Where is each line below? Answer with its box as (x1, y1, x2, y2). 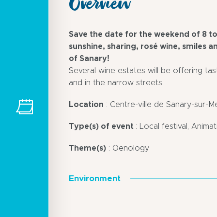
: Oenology (106, 144, 149, 153)
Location (69, 101, 104, 109)
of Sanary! (69, 55, 109, 63)
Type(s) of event (69, 123, 136, 131)
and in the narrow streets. (69, 79, 164, 87)
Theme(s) (69, 144, 106, 153)
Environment (69, 175, 121, 183)
